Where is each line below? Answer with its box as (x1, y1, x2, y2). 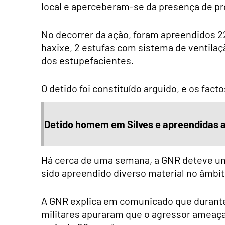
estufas (80, 41, 115, 54)
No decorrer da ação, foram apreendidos (41, 28, 217, 41)
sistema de (138, 41, 188, 54)
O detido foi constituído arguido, (41, 82, 181, 95)
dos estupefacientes (41, 54, 131, 67)
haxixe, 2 (41, 41, 80, 54)
